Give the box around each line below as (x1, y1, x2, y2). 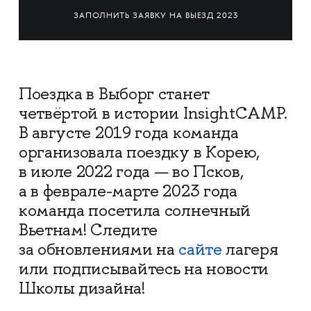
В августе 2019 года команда (18, 122, 239, 144)
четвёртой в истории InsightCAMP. (18, 103, 287, 124)
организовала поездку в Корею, (18, 142, 260, 163)
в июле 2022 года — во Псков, (18, 161, 244, 183)
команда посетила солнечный (18, 200, 251, 221)
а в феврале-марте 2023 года (18, 180, 237, 202)
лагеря (221, 239, 278, 260)
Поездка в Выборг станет (18, 83, 210, 105)
